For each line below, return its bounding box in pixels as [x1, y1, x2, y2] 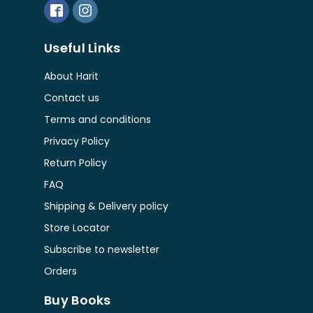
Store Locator [44, 221, 110, 235]
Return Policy [44, 156, 107, 170]
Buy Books [44, 291, 111, 309]
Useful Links [44, 39, 121, 57]
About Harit [44, 69, 99, 83]
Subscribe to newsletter [44, 242, 159, 256]
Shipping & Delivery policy [44, 199, 168, 213]
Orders [44, 264, 77, 278]
